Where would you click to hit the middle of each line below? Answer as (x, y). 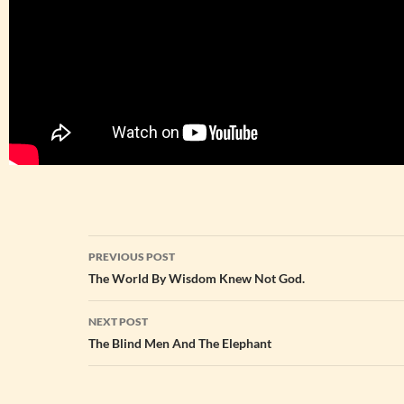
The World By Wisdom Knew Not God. (197, 278)
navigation (143, 281)
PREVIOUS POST (132, 257)
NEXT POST (118, 321)
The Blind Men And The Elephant (180, 343)
